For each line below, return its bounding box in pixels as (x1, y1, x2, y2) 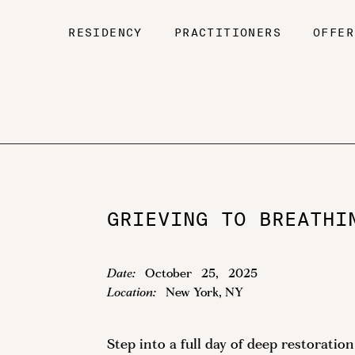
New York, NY (166, 286, 244, 300)
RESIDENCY (68, 28, 143, 40)
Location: (107, 286, 157, 300)
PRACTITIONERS (174, 28, 281, 40)
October (145, 267, 193, 281)
